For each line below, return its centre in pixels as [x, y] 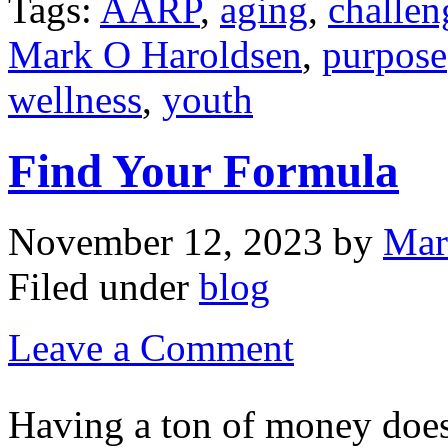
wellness [75, 100]
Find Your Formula [203, 170]
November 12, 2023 [165, 242]
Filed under [103, 287]
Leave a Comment [151, 348]
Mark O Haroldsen [155, 55]
